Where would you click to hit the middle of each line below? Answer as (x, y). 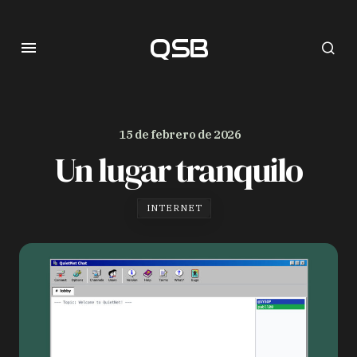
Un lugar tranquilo (178, 170)
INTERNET (175, 208)
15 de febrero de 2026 (180, 134)
